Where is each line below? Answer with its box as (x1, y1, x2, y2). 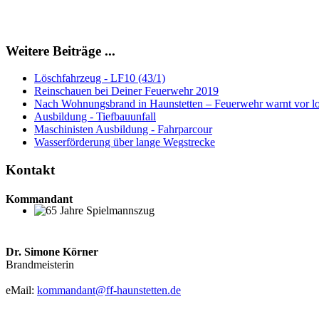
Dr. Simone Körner (6, 245, 98, 258)
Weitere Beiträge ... (6, 43, 115, 58)
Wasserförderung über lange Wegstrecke (34, 136, 215, 149)
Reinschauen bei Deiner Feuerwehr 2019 (34, 85, 219, 98)
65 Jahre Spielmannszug (34, 217, 143, 229)
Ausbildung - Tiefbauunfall (34, 110, 156, 123)
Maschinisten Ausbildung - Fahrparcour (34, 123, 212, 136)
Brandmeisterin (6, 258, 74, 271)
